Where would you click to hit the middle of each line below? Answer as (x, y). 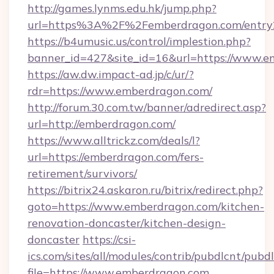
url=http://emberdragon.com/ (102, 124)
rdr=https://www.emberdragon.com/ (120, 91)
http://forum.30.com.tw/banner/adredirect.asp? (147, 107)
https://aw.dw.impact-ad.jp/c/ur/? (111, 74)
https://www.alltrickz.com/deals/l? (114, 140)
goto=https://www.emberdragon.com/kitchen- (146, 206)
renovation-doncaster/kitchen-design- (127, 223)
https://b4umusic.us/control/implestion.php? (139, 41)
